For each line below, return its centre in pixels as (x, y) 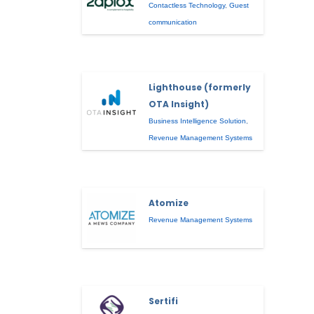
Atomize (169, 203)
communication (173, 22)
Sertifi (164, 301)
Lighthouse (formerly (200, 88)
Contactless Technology (187, 6)
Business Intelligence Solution (198, 121)
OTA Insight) (179, 104)
